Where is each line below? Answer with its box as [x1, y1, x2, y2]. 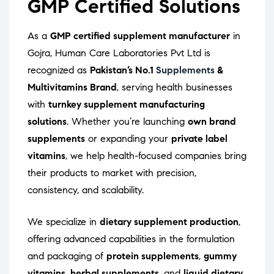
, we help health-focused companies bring [65, 150, 246, 162]
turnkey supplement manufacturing [48, 98, 205, 111]
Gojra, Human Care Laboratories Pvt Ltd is [28, 47, 210, 59]
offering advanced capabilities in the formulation [28, 233, 235, 245]
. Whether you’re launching [67, 116, 188, 128]
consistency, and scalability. [28, 184, 144, 196]
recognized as [28, 64, 90, 76]
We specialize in [28, 216, 100, 228]
